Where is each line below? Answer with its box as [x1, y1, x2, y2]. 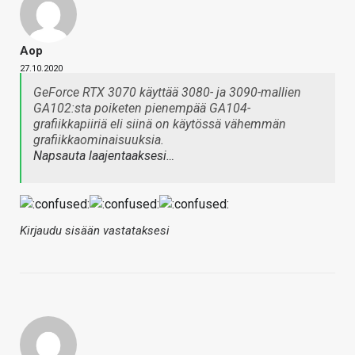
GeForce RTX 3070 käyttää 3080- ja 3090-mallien [33, 85, 301, 101]
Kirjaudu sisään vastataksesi [20, 223, 170, 239]
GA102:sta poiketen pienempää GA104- [33, 101, 250, 116]
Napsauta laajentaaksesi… [33, 148, 174, 164]
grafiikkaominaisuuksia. [33, 132, 164, 148]
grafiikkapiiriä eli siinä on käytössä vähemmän [33, 116, 286, 132]
